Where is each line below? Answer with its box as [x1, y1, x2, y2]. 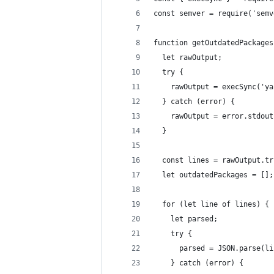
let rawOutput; [154, 53, 222, 62]
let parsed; [154, 214, 218, 223]
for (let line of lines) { [154, 199, 269, 209]
